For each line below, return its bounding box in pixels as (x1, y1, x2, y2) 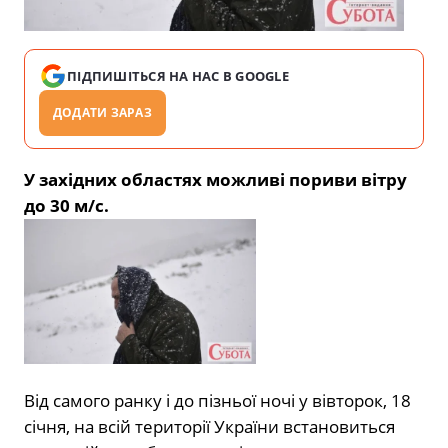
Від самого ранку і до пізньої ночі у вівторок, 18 (24, 389, 411, 413)
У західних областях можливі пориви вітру (24, 168, 407, 192)
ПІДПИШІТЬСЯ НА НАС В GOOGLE (67, 67, 290, 86)
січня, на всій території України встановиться (24, 415, 395, 439)
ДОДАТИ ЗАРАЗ (53, 104, 152, 122)
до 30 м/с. (24, 194, 109, 218)
